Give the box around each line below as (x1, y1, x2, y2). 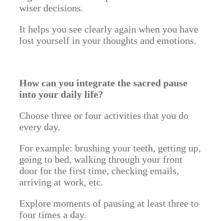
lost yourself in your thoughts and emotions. (19, 35, 196, 46)
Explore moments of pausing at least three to (19, 198, 199, 209)
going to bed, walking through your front (19, 154, 183, 165)
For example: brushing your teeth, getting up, (19, 143, 201, 153)
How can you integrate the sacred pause (19, 77, 187, 88)
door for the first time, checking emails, (19, 165, 179, 176)
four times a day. (19, 209, 86, 220)
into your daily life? (19, 89, 103, 100)
